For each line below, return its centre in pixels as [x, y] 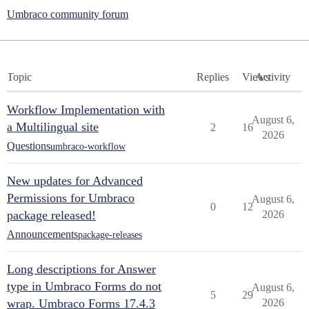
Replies [213, 77]
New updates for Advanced [75, 181]
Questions [29, 146]
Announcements [42, 234]
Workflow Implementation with [86, 110]
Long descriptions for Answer [81, 269]
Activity [273, 77]
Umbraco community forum [68, 14]
